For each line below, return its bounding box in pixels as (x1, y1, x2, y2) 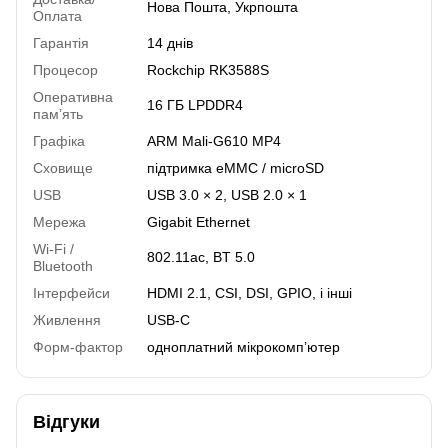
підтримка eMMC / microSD (147, 159, 324, 176)
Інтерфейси (33, 284, 110, 301)
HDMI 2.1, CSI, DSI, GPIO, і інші (147, 284, 352, 301)
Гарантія (33, 34, 89, 51)
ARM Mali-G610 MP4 (147, 132, 281, 149)
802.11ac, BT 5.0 (147, 248, 255, 265)
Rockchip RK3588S (147, 61, 269, 78)
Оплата (33, 7, 82, 24)
